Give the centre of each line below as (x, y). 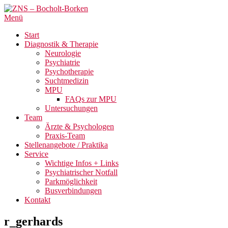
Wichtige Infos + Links (82, 163)
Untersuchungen (71, 108)
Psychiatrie (62, 62)
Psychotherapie (69, 72)
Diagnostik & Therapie (61, 44)
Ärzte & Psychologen (79, 126)
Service (36, 154)
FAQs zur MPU (91, 99)
